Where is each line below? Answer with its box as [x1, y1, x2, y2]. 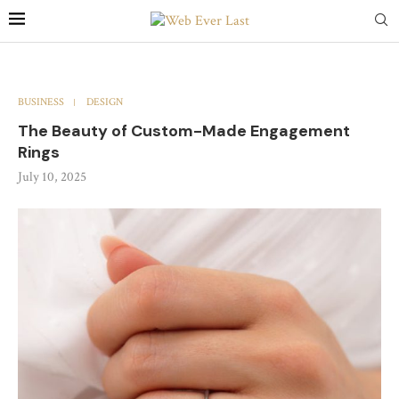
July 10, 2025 [18, 168, 86, 185]
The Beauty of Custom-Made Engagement [18, 120, 350, 142]
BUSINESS [18, 95, 64, 109]
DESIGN [86, 95, 123, 109]
